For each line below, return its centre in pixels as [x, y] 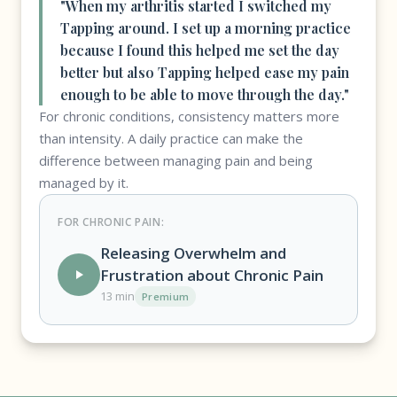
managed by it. [84, 183]
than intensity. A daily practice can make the [171, 138]
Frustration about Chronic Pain [212, 275]
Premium [166, 296]
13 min [117, 296]
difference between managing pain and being [176, 160]
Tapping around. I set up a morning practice [206, 28]
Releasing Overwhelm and [193, 253]
